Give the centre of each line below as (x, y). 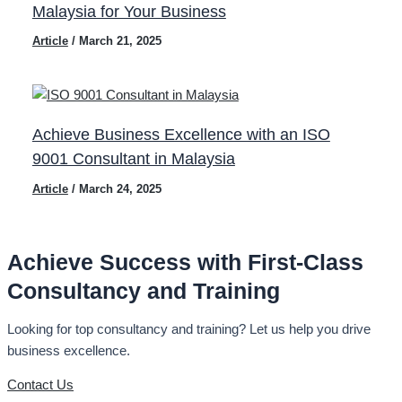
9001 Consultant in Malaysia (133, 159)
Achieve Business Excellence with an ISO (181, 135)
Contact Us (40, 385)
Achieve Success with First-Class (185, 262)
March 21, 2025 (120, 41)
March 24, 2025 (120, 189)
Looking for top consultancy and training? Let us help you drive (189, 329)
